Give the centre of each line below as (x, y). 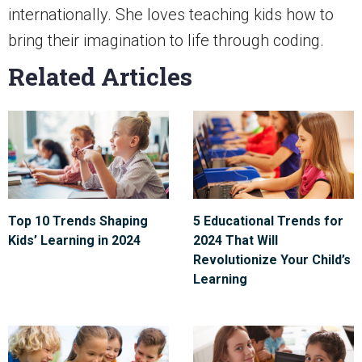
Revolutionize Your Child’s (272, 260)
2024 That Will (236, 241)
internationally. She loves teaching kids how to (171, 15)
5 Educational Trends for (268, 221)
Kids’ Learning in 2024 (74, 241)
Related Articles (100, 77)
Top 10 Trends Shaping (78, 221)
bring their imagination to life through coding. (166, 41)
